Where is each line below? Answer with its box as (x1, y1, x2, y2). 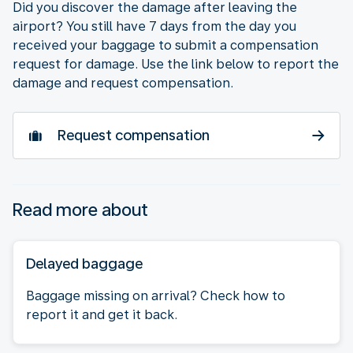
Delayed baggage (26, 255, 143, 272)
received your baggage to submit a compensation (13, 37, 318, 53)
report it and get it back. (26, 307, 177, 322)
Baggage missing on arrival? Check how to (26, 288, 285, 303)
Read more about (13, 199, 148, 220)
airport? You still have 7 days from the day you (13, 18, 296, 34)
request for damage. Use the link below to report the (13, 56, 339, 72)
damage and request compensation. (13, 75, 233, 91)
